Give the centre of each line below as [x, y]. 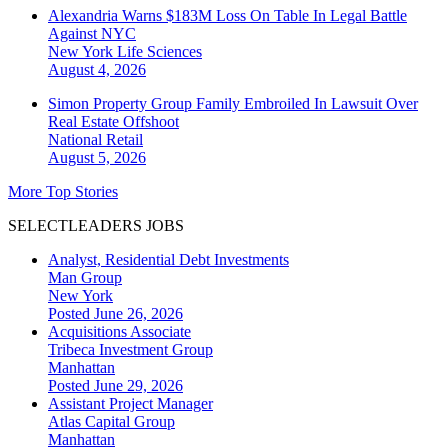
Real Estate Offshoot [113, 122]
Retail [124, 140]
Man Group [85, 278]
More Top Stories [63, 192]
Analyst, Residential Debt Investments [168, 260]
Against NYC [92, 34]
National [77, 140]
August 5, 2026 [97, 158]
